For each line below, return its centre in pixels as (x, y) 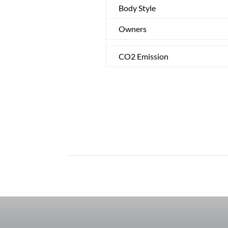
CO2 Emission (143, 56)
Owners (132, 28)
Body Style (137, 8)
